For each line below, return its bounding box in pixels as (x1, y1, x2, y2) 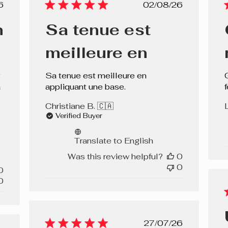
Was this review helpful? (67, 151, 163, 162)
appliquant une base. (45, 81, 126, 93)
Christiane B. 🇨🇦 (45, 101, 114, 112)
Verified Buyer (55, 111, 103, 121)
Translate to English (74, 135, 154, 147)
